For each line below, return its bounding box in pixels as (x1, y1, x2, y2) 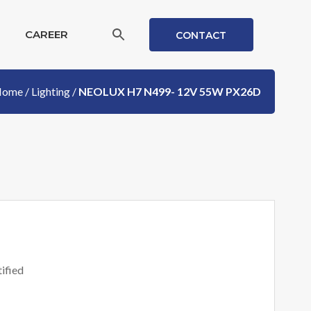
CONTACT (176, 29, 226, 42)
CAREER (24, 28, 68, 41)
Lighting (31, 85, 70, 98)
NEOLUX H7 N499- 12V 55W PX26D (78, 85, 261, 98)
